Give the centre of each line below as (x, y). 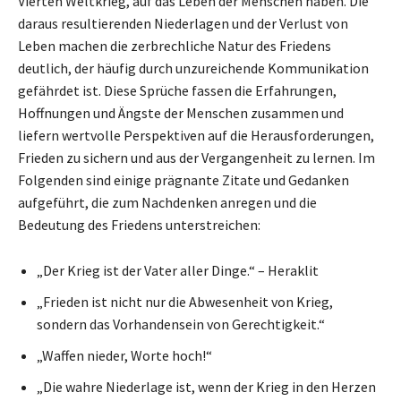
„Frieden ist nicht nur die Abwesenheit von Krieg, (185, 301)
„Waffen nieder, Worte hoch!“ (124, 355)
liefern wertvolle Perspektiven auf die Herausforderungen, (196, 135)
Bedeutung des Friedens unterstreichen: (139, 224)
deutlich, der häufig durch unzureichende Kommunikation (193, 68)
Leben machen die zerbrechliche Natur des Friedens (175, 45)
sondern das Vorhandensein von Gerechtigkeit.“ (181, 324)
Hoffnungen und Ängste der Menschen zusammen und (181, 112)
